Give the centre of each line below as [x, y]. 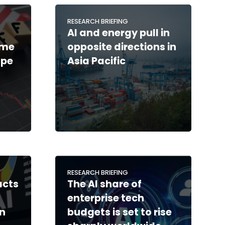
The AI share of [104, 184]
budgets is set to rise [119, 212]
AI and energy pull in [118, 33]
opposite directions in [122, 47]
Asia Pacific [96, 61]
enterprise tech [105, 198]
